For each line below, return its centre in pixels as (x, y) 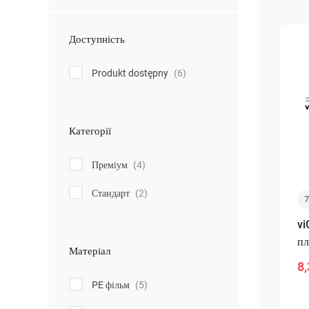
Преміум (111, 165)
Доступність (97, 39)
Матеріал (90, 251)
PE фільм (112, 285)
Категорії (90, 131)
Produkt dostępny (131, 73)
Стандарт (112, 193)
